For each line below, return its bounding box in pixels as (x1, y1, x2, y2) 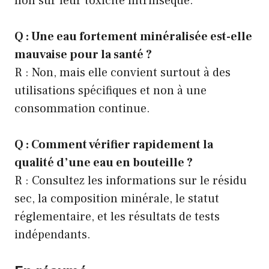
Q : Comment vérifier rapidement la (14, 137, 213, 153)
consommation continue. (14, 101, 150, 116)
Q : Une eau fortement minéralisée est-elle (14, 29, 252, 44)
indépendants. (14, 227, 91, 243)
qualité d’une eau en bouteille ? (14, 155, 193, 171)
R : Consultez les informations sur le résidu (14, 173, 247, 189)
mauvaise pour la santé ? (14, 47, 152, 62)
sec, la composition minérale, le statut (14, 191, 219, 207)
